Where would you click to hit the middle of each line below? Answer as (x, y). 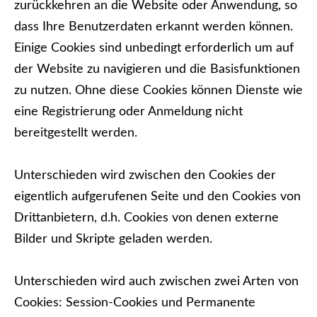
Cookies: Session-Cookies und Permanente (135, 303)
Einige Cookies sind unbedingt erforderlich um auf (154, 48)
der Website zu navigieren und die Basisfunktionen (157, 69)
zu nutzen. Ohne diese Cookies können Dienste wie (158, 91)
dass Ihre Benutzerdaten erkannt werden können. (154, 27)
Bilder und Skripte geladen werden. (113, 239)
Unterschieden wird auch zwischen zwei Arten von (156, 282)
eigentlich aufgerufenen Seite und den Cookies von (157, 197)
